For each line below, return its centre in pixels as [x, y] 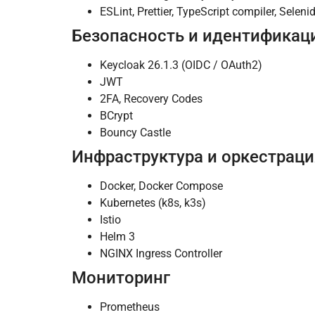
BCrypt [116, 116]
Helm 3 [117, 237]
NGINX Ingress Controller [161, 254]
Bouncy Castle [135, 133]
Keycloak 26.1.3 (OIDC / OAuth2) [181, 65]
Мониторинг [121, 278]
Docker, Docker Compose [161, 186]
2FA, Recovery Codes [151, 99]
